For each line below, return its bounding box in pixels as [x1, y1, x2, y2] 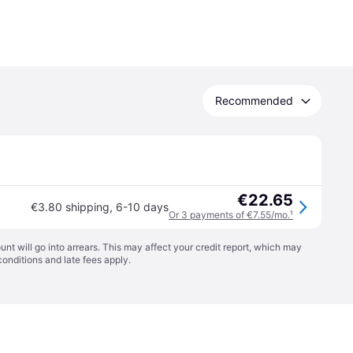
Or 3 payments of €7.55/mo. [169, 209, 290, 221]
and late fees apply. [43, 254, 131, 266]
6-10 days [116, 200, 169, 214]
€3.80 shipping [31, 200, 110, 214]
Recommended [215, 94, 293, 107]
